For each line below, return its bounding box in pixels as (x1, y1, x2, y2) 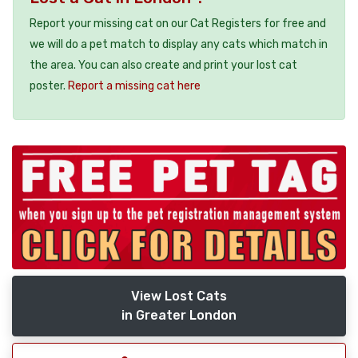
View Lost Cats (131, 288, 227, 304)
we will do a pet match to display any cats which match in (30, 37, 328, 51)
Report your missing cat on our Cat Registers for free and (30, 16, 326, 30)
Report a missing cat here (68, 78, 201, 93)
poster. (30, 78, 68, 93)
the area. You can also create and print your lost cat (30, 58, 297, 72)
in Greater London (121, 308, 237, 324)
